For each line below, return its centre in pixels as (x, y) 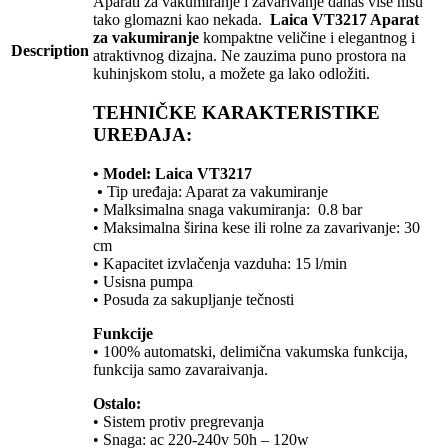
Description (50, 51)
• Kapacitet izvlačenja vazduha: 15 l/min (220, 263)
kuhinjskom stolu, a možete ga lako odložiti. (235, 74)
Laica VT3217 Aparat (342, 20)
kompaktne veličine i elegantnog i (309, 38)
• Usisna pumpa (151, 281)
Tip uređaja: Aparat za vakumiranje (217, 191)
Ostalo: (119, 403)
